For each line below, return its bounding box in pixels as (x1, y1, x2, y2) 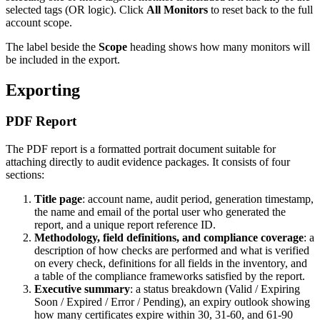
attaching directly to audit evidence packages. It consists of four (6, 156, 290, 169)
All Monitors (146, 3, 208, 16)
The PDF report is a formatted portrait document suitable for (6, 143, 276, 156)
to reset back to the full (208, 3, 313, 16)
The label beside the (6, 40, 99, 53)
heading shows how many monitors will (127, 40, 310, 53)
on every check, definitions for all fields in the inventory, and (34, 257, 307, 270)
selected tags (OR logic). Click (6, 3, 146, 16)
